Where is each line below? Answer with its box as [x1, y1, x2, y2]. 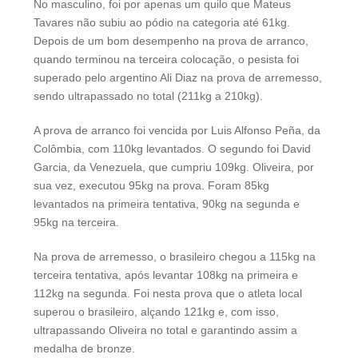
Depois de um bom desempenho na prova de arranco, [34, 34, 308, 48]
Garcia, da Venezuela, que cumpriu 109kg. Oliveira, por [34, 161, 314, 174]
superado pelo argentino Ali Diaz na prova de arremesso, [34, 71, 322, 85]
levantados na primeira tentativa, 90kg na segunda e [34, 197, 300, 211]
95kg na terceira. [34, 216, 119, 229]
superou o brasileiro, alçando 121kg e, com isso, [34, 305, 279, 319]
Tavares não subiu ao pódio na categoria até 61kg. [34, 16, 290, 30]
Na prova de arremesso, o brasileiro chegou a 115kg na [34, 250, 316, 264]
